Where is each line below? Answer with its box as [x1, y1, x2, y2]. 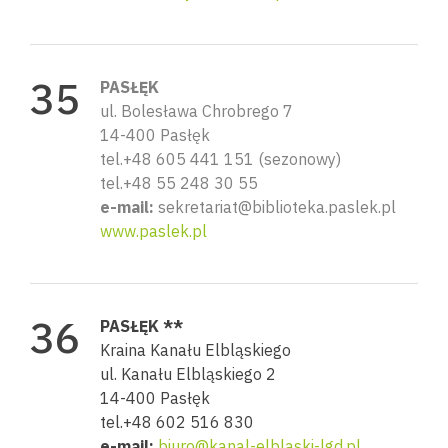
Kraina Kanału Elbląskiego [100, 339, 291, 360]
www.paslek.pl [100, 220, 207, 241]
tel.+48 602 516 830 [100, 411, 254, 432]
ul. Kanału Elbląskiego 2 [100, 363, 276, 384]
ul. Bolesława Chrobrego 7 [100, 100, 293, 121]
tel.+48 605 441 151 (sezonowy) [100, 148, 341, 169]
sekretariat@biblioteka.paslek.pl [154, 196, 396, 217]
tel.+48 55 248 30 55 [100, 172, 258, 193]
